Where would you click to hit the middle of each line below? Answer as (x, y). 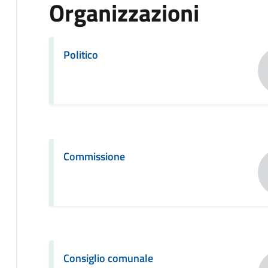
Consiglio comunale (108, 258)
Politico (80, 54)
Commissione (94, 156)
